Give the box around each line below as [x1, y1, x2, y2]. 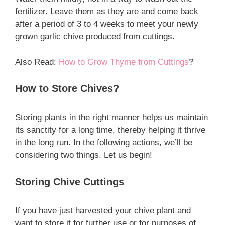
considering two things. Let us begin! [15, 150, 152, 160]
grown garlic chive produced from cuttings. [15, 32, 175, 41]
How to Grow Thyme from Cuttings [59, 57, 189, 67]
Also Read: [15, 57, 59, 67]
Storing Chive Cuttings [15, 176, 124, 187]
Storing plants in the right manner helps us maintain [15, 113, 208, 122]
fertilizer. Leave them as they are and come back [15, 7, 198, 16]
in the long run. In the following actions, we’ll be [15, 138, 192, 147]
